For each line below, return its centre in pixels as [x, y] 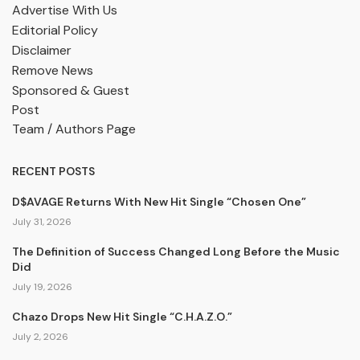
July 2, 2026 [40, 337]
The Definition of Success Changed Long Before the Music [176, 252]
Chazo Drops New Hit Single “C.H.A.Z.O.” [122, 317]
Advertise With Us [65, 10]
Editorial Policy [55, 30]
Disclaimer [42, 50]
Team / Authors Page [74, 129]
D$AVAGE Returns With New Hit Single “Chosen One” [159, 202]
